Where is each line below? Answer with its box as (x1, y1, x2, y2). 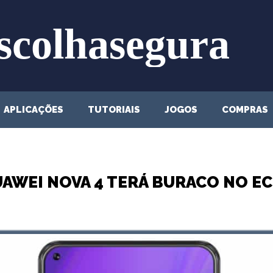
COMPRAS (222, 104, 268, 115)
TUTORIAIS (88, 104, 140, 115)
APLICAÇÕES (4, 104, 63, 115)
